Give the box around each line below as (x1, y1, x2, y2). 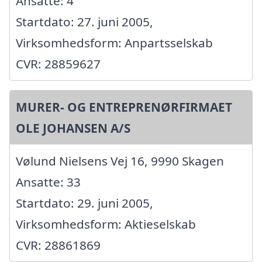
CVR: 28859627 (16, 56, 101, 73)
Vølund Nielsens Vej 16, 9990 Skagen (16, 153, 224, 170)
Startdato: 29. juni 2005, (16, 195, 153, 212)
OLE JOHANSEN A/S (16, 120, 130, 137)
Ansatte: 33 (16, 174, 81, 191)
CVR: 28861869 (16, 237, 101, 254)
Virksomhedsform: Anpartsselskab (16, 35, 213, 51)
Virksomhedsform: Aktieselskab (16, 216, 196, 233)
